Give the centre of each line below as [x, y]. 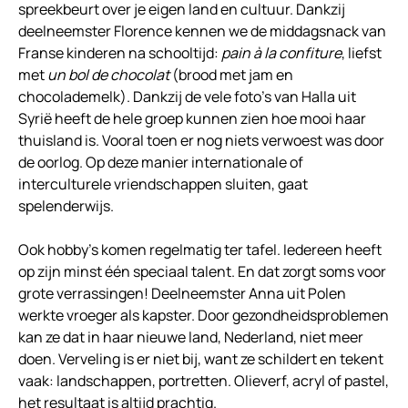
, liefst [362, 52]
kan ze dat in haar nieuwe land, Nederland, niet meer [191, 337]
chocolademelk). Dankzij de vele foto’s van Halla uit [187, 96]
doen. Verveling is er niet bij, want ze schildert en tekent [201, 358]
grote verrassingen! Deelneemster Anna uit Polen [182, 293]
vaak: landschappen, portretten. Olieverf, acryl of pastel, [204, 380]
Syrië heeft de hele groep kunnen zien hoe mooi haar [192, 118]
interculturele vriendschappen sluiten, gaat [163, 184]
